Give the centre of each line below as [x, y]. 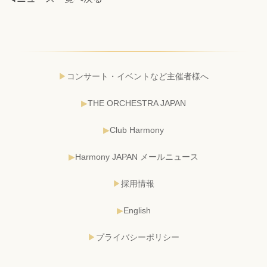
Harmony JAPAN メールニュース [137, 156]
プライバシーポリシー [138, 237]
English [137, 210]
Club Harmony [137, 130]
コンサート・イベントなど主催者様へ [138, 76]
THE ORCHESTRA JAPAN [137, 103]
